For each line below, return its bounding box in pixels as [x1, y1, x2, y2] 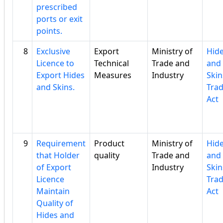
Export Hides [36, 70, 85, 81]
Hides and [36, 210, 74, 221]
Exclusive [36, 46, 70, 57]
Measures [94, 70, 131, 81]
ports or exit [36, 13, 83, 25]
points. [36, 25, 62, 37]
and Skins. [36, 82, 75, 93]
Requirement [36, 138, 86, 149]
